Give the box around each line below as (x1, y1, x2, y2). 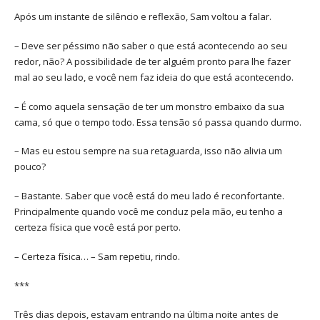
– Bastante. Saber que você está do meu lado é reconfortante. (14, 189, 284, 203)
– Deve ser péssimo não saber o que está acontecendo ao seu (14, 39, 287, 52)
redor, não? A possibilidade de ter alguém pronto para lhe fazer (14, 54, 291, 68)
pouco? (14, 160, 46, 174)
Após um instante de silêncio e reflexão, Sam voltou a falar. (14, 10, 271, 24)
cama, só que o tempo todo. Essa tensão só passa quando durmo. (14, 115, 301, 129)
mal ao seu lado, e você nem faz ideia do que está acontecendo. (14, 70, 294, 84)
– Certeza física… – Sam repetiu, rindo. (14, 249, 180, 263)
